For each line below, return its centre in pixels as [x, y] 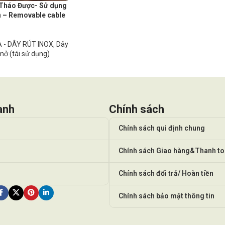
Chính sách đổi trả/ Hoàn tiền [166, 174]
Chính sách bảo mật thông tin [167, 196]
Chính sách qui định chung [162, 128]
